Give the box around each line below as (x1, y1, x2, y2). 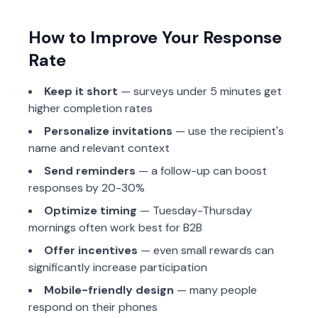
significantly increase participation (28, 260, 207, 275)
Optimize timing (44, 203, 137, 218)
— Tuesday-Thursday (137, 203, 252, 218)
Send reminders (44, 163, 136, 178)
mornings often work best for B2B (28, 220, 202, 235)
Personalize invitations (44, 124, 172, 138)
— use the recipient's (172, 124, 284, 138)
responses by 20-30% (28, 180, 145, 195)
